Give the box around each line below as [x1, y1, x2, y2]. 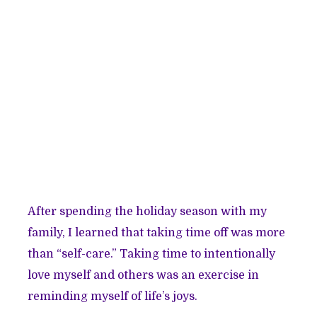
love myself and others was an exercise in [28, 269, 260, 282]
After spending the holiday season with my [28, 205, 267, 219]
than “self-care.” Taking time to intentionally [28, 248, 276, 261]
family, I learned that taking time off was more [28, 226, 286, 240]
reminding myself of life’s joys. [28, 290, 198, 304]
